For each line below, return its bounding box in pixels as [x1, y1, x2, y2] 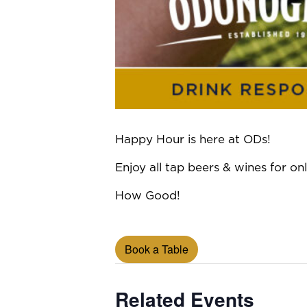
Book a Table [125, 241, 188, 257]
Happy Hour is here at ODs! [115, 134, 271, 145]
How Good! [115, 190, 180, 201]
